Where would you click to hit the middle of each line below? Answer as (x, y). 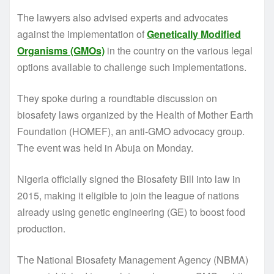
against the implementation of (82, 34)
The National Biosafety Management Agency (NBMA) (133, 259)
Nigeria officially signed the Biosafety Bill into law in (129, 179)
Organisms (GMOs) (61, 50)
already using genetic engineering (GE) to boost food (131, 212)
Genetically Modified (194, 34)
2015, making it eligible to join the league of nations (128, 195)
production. (41, 228)
